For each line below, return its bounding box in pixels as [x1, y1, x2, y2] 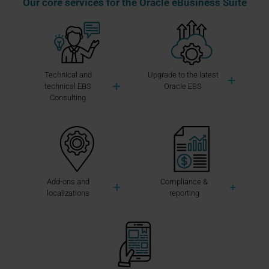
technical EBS [44, 82, 91, 91]
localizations [47, 188, 89, 198]
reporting [169, 188, 199, 198]
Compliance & [160, 177, 208, 186]
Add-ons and [47, 177, 89, 186]
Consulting [50, 93, 86, 103]
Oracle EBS [164, 82, 202, 91]
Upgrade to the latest [147, 70, 219, 80]
